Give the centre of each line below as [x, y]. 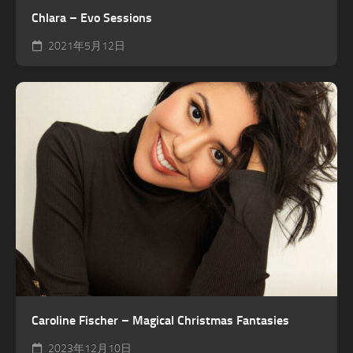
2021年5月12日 [85, 46]
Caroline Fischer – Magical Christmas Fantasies [160, 320]
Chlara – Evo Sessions [92, 17]
